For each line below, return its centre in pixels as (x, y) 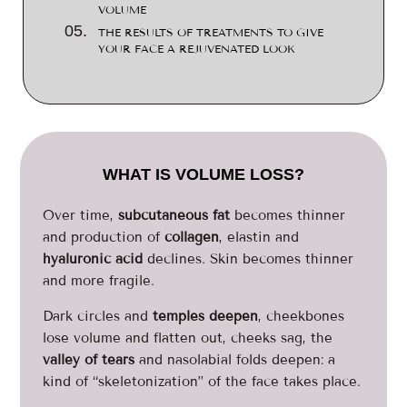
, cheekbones (302, 316)
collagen (192, 237)
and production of (104, 237)
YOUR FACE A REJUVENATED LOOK (197, 49)
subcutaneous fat (174, 215)
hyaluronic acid (93, 259)
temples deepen (206, 316)
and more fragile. (99, 281)
